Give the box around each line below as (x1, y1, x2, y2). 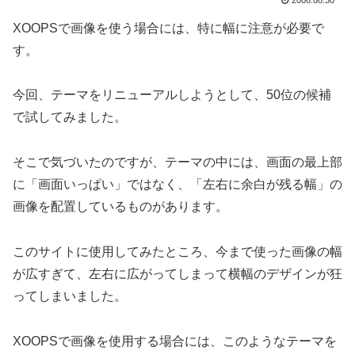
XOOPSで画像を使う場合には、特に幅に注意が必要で (13, 21, 324, 36)
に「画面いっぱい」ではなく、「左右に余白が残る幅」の (13, 177, 342, 192)
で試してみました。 (13, 110, 127, 124)
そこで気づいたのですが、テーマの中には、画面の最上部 (13, 155, 342, 170)
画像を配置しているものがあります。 (13, 200, 228, 214)
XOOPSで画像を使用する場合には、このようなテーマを (13, 334, 337, 348)
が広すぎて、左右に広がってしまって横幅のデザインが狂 (13, 266, 342, 281)
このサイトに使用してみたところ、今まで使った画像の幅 (13, 244, 342, 258)
